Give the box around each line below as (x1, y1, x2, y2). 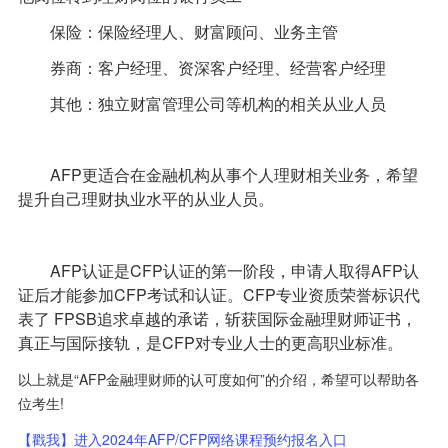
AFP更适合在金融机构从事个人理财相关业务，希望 (17, 163, 418, 187)
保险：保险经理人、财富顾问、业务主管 (17, 19, 338, 43)
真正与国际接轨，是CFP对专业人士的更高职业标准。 (17, 331, 403, 355)
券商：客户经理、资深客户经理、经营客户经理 (17, 55, 386, 79)
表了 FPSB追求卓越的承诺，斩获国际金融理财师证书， (17, 307, 417, 331)
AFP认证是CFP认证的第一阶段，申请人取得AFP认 (17, 259, 419, 283)
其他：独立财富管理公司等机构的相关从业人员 (17, 91, 386, 115)
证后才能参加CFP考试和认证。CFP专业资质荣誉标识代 (17, 283, 420, 307)
